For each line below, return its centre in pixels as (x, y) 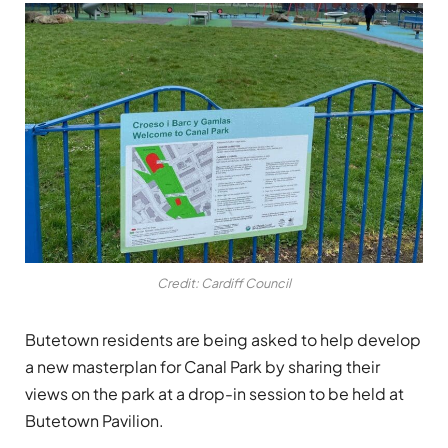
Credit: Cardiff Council (224, 283)
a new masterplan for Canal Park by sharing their (202, 367)
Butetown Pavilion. (94, 421)
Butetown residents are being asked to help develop (223, 340)
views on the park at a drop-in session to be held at (214, 394)
